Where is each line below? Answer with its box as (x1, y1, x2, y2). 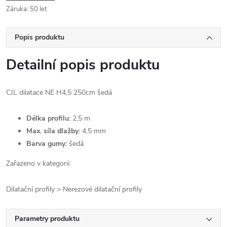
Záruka (6, 5, 27, 14)
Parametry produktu (15, 214, 80, 223)
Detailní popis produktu (6, 55, 160, 74)
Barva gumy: (26, 139, 67, 148)
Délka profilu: (26, 113, 70, 123)
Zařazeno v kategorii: (6, 159, 71, 168)
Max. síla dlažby (26, 126, 79, 136)
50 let (30, 5, 47, 14)
